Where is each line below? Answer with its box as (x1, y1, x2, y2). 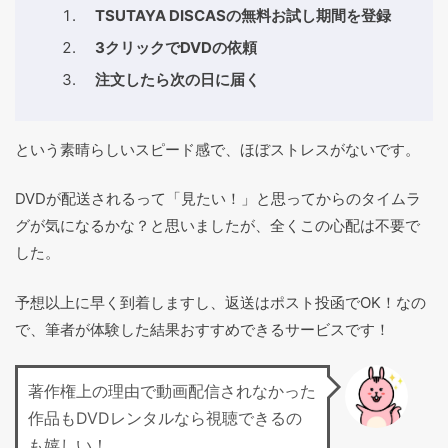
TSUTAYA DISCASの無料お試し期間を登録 (95, 5, 391, 25)
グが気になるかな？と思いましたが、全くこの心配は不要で (15, 216, 420, 236)
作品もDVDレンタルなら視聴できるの (28, 408, 302, 429)
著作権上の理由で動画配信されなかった (28, 381, 316, 402)
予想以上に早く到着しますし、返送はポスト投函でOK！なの (15, 292, 426, 312)
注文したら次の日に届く (95, 69, 260, 89)
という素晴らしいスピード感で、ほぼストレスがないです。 (15, 139, 420, 159)
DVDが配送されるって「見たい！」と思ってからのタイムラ (15, 189, 421, 209)
